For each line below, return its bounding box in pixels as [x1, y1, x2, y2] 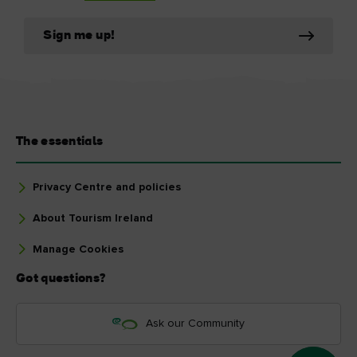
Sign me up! [43, 29, 116, 43]
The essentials [16, 135, 104, 149]
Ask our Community [146, 318, 245, 330]
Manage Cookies [33, 244, 124, 256]
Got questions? [16, 273, 106, 286]
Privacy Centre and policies [33, 182, 181, 194]
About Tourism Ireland [33, 213, 153, 225]
